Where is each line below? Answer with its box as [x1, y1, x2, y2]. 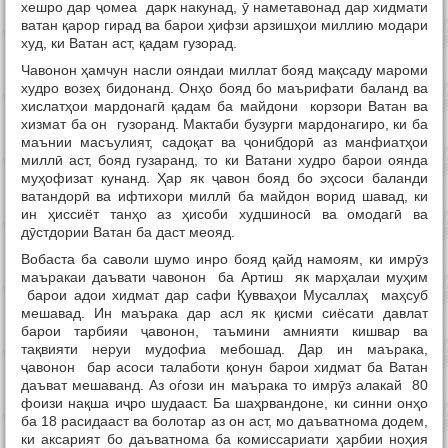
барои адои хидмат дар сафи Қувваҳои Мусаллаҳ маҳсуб [21, 287, 428, 304]
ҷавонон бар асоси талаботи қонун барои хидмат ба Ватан [21, 359, 428, 376]
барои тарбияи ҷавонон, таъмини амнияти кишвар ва [21, 323, 428, 340]
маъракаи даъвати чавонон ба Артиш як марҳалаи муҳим [21, 269, 428, 286]
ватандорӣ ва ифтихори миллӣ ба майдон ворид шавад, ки [21, 188, 428, 205]
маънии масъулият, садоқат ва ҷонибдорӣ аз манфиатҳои [21, 134, 428, 151]
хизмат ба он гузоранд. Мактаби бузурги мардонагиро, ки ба [21, 116, 428, 133]
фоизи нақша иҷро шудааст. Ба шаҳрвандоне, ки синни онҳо [21, 395, 428, 412]
